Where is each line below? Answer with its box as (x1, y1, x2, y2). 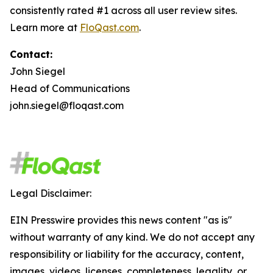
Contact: (10, 48, 52, 60)
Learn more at (10, 21, 80, 34)
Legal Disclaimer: (10, 187, 91, 199)
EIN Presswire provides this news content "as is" (10, 214, 232, 226)
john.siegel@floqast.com (10, 99, 124, 112)
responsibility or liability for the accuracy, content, (10, 248, 244, 260)
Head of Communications (10, 82, 130, 94)
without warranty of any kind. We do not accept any (10, 231, 255, 243)
